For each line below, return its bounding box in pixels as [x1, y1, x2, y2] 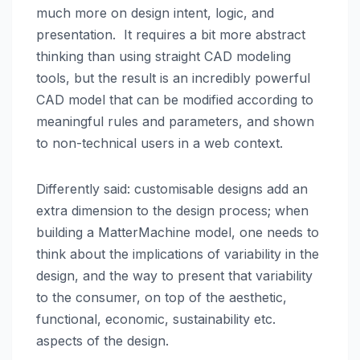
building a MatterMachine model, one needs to [36, 224, 319, 241]
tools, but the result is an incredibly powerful [36, 70, 310, 87]
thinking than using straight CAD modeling [36, 48, 291, 65]
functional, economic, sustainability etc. [36, 311, 276, 328]
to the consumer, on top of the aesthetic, [36, 289, 287, 306]
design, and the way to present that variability [36, 268, 313, 284]
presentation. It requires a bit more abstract [36, 27, 305, 43]
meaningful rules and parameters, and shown [36, 113, 314, 130]
